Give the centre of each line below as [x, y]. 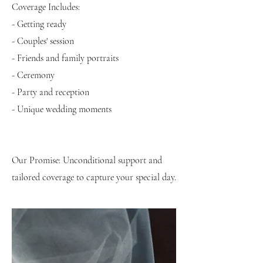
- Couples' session [43, 41]
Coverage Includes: [46, 7]
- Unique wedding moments [62, 109]
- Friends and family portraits [65, 58]
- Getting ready [39, 24]
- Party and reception [50, 92]
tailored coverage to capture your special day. [94, 177]
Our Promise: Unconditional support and [87, 160]
